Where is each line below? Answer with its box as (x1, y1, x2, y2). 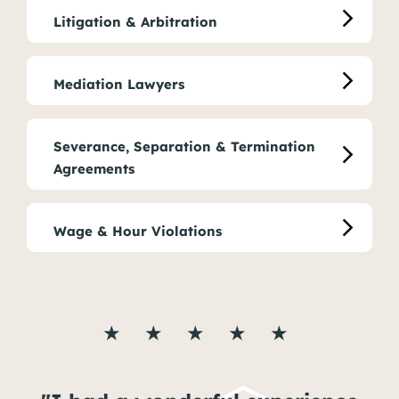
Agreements (53, 160, 134, 177)
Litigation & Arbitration (53, 13, 217, 30)
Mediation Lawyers (53, 76, 184, 93)
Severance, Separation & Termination (53, 138, 315, 155)
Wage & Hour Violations (53, 223, 222, 240)
